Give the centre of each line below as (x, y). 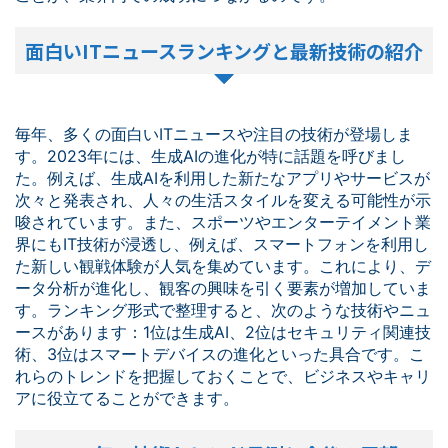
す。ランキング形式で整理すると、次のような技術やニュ (223, 310)
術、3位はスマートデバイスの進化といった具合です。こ (220, 354)
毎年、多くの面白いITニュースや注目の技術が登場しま (214, 134)
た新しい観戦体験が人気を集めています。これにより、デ (223, 266)
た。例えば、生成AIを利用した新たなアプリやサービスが (222, 178)
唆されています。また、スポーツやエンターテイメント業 (223, 222)
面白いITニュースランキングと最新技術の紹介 (224, 50)
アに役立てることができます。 (127, 398)
